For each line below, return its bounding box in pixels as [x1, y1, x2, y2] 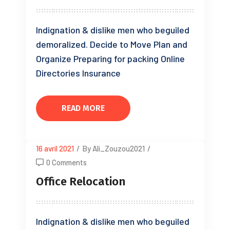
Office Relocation [36, 175, 125, 188]
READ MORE [62, 103, 105, 113]
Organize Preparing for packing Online [36, 53, 185, 64]
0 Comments [46, 158, 87, 167]
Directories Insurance [36, 67, 121, 79]
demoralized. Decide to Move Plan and [36, 39, 187, 50]
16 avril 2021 [36, 144, 74, 153]
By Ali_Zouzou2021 [82, 144, 145, 153]
